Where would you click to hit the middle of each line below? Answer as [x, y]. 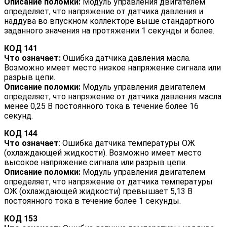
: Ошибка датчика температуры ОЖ [127, 143]
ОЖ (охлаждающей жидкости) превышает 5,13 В [98, 192]
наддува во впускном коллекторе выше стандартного [109, 21]
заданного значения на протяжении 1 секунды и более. [109, 31]
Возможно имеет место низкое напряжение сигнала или [112, 68]
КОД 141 [21, 49]
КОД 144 [21, 134]
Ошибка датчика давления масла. [126, 58]
